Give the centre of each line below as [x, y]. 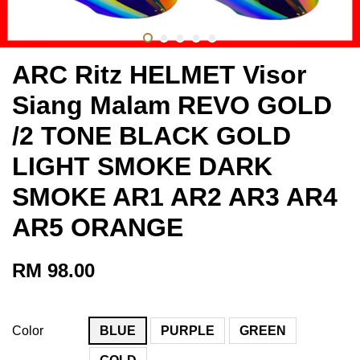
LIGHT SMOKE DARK [142, 166]
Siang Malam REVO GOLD [172, 105]
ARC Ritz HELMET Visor [159, 74]
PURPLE [188, 330]
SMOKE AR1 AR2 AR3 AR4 [175, 196]
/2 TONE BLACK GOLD [151, 135]
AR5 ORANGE [98, 227]
